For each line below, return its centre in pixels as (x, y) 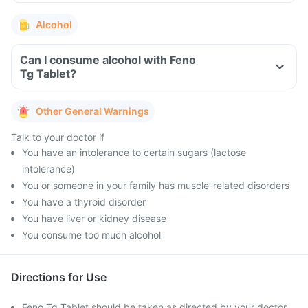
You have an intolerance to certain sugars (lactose (134, 152)
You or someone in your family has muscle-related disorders (156, 185)
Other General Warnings (92, 111)
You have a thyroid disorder (84, 202)
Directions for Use (59, 277)
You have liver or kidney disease (94, 218)
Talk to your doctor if (58, 137)
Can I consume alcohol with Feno (108, 60)
